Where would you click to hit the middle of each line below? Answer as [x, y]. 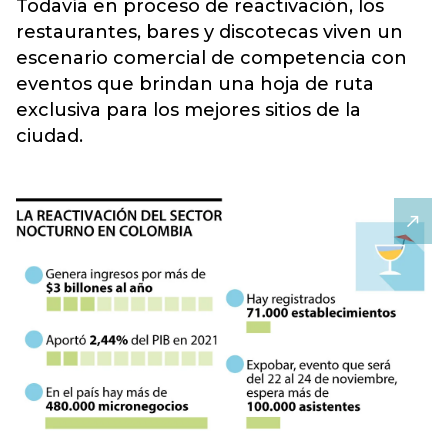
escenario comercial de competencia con [211, 58]
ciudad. [49, 136]
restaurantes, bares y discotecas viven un [209, 32]
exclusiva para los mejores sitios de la [188, 110]
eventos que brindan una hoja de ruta [195, 84]
